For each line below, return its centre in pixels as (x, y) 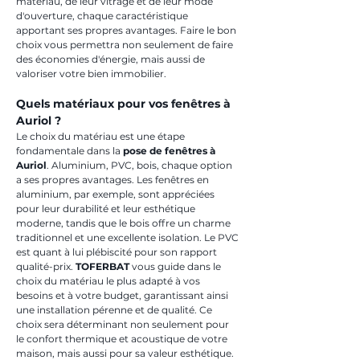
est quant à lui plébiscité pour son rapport (118, 252)
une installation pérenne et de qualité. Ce (115, 310)
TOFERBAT (102, 266)
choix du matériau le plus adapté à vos (109, 281)
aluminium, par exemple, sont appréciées (117, 194)
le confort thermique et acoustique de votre (123, 339)
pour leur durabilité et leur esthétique (107, 209)
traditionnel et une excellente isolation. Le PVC (129, 237)
